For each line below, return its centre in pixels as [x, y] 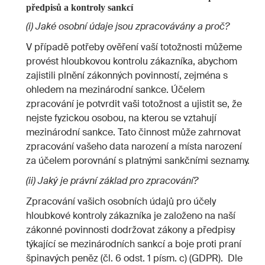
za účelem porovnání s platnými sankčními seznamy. [138, 160]
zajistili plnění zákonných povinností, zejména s [127, 75]
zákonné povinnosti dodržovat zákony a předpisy [130, 230]
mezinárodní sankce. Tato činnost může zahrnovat [133, 132]
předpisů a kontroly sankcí [79, 8]
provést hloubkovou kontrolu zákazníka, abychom [132, 61]
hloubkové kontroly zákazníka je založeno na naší [131, 215]
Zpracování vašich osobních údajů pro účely [121, 201]
